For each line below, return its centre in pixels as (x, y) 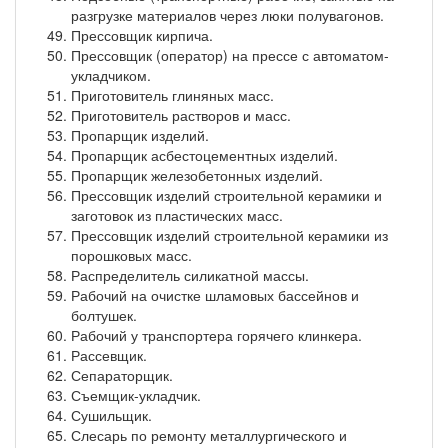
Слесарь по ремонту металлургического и (209, 434)
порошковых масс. (131, 254)
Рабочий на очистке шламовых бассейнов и (215, 294)
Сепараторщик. (122, 374)
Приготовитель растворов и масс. (181, 114)
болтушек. (104, 314)
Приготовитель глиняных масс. (172, 94)
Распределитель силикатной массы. (190, 274)
